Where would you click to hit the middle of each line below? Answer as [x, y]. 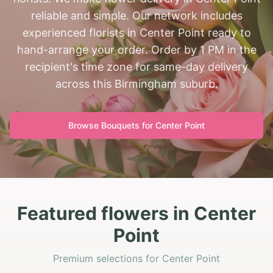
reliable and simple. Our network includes [136, 16]
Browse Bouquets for [112, 125]
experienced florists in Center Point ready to [136, 33]
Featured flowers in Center [136, 213]
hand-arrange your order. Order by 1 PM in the [136, 50]
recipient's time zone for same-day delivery [136, 67]
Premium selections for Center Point [136, 258]
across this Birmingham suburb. [136, 84]
